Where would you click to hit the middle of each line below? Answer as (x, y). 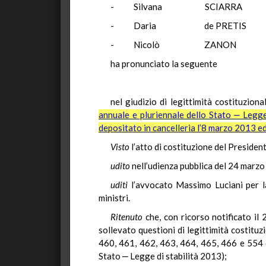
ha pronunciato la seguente (164, 64)
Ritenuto (128, 217)
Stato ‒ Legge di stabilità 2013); (163, 256)
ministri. (114, 198)
